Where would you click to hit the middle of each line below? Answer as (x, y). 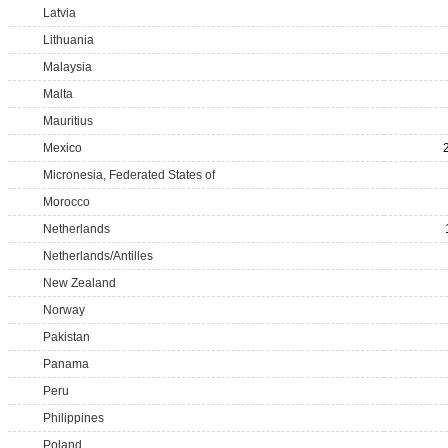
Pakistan (66, 337)
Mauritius (68, 121)
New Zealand (79, 283)
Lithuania (68, 40)
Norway (64, 310)
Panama (66, 364)
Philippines (73, 418)
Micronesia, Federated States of (129, 175)
